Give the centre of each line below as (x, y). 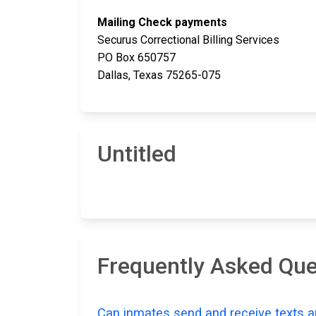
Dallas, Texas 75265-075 (159, 75)
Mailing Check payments (162, 23)
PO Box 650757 (136, 58)
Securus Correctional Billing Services (188, 40)
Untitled (137, 154)
